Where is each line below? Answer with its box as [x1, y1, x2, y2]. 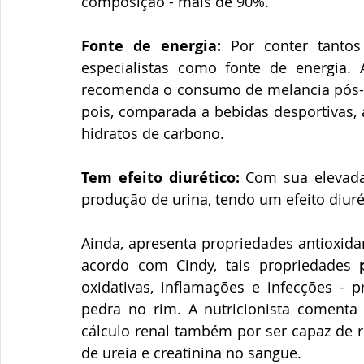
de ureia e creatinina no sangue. [81, 342, 301, 362]
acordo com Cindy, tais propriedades [81, 254, 360, 275]
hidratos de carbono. [81, 123, 228, 143]
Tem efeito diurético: [81, 167, 240, 188]
